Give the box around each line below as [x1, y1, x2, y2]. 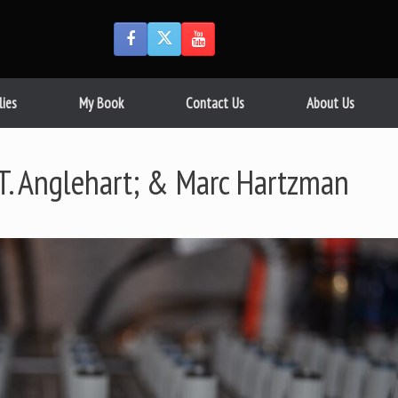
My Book [79, 93, 123, 113]
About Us [306, 93, 354, 113]
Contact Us [186, 93, 244, 113]
